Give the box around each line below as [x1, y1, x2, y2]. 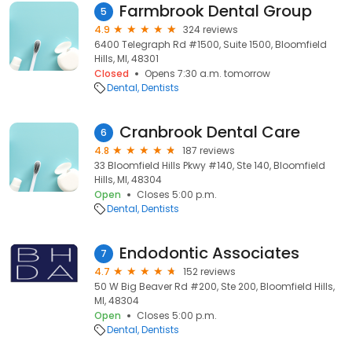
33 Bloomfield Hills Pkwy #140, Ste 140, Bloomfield [94, 159, 325, 172]
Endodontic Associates [119, 242, 299, 264]
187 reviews [182, 144, 235, 157]
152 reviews [183, 265, 236, 278]
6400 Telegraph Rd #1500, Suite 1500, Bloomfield [94, 38, 327, 51]
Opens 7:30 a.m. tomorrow [145, 67, 270, 80]
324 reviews [183, 23, 238, 36]
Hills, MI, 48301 [94, 52, 159, 65]
